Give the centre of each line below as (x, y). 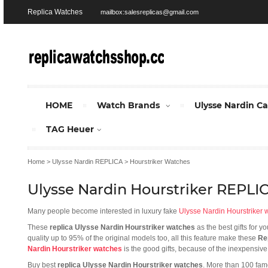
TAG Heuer (70, 129)
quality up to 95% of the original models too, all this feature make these (143, 238)
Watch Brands (128, 105)
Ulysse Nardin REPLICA (87, 161)
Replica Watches (55, 12)
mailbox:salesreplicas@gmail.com (150, 12)
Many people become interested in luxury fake (103, 211)
